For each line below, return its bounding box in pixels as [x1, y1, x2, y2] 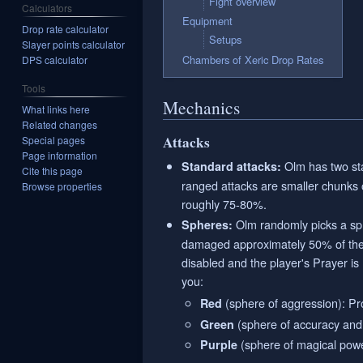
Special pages [22, 132, 86, 147]
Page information [22, 147, 98, 162]
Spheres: [181, 216, 233, 233]
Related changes [22, 117, 98, 131]
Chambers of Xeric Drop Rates [181, 51, 323, 67]
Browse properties [22, 178, 103, 193]
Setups [209, 32, 242, 48]
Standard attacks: [181, 158, 282, 175]
